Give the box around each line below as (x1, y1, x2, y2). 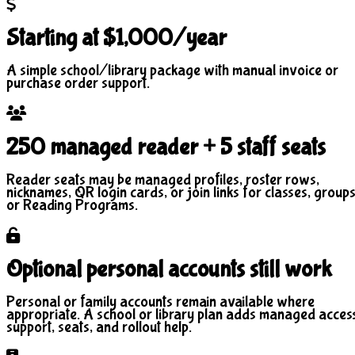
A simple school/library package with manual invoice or (6, 61, 338, 80)
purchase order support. (6, 74, 150, 93)
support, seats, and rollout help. (6, 317, 192, 336)
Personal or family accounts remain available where (6, 292, 315, 311)
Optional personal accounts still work (6, 255, 332, 284)
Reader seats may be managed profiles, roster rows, (6, 170, 319, 189)
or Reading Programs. (6, 196, 138, 215)
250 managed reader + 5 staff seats (6, 133, 326, 162)
